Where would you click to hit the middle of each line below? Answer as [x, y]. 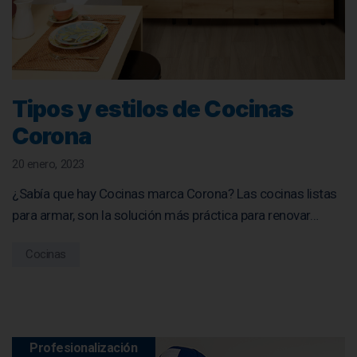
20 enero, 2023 [48, 164]
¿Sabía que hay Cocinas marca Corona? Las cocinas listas [175, 193]
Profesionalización [84, 347]
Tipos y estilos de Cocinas [153, 108]
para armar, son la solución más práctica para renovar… [165, 215]
